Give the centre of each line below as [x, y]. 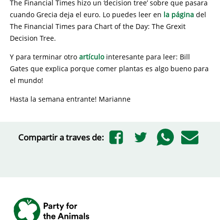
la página [179, 14]
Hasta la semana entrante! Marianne [70, 99]
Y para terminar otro [44, 57]
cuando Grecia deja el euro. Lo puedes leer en [87, 14]
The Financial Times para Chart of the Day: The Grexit [98, 26]
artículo [92, 57]
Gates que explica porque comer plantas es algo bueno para [109, 69]
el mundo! [27, 80]
